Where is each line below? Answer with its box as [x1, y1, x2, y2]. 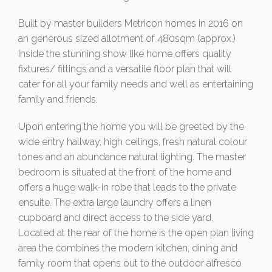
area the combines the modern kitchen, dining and [18, 242, 237, 254]
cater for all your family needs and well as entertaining [18, 78, 253, 90]
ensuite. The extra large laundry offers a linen [18, 196, 211, 208]
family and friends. [18, 93, 98, 105]
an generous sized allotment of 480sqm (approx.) [18, 32, 236, 44]
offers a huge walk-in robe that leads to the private [18, 181, 236, 193]
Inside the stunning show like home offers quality [18, 47, 231, 59]
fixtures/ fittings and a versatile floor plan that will [18, 63, 231, 75]
